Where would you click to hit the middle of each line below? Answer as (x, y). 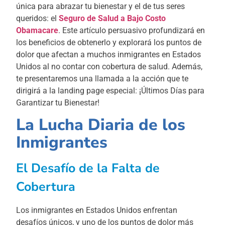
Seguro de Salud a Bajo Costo (113, 18)
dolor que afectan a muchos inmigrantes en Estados (109, 54)
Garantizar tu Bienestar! (58, 102)
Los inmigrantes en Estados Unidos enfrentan (97, 210)
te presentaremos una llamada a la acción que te (102, 78)
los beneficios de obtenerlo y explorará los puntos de (109, 42)
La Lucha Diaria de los (101, 125)
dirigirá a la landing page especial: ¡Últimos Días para (110, 90)
